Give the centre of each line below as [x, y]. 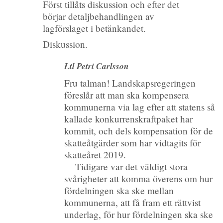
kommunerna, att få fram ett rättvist [133, 202]
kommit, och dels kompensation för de [139, 130]
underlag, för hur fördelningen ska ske [139, 214]
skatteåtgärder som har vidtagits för [133, 142]
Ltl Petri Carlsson [97, 66]
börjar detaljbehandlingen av [98, 16]
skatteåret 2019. [95, 154]
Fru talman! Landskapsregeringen [130, 83]
